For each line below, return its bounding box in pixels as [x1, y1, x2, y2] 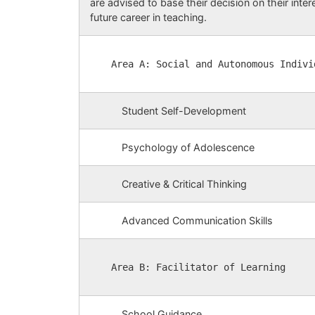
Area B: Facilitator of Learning [111, 261, 285, 273]
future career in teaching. [90, 11, 207, 24]
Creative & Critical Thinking [122, 178, 247, 191]
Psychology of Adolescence [122, 141, 255, 154]
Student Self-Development [122, 105, 246, 117]
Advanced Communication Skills [122, 214, 273, 227]
